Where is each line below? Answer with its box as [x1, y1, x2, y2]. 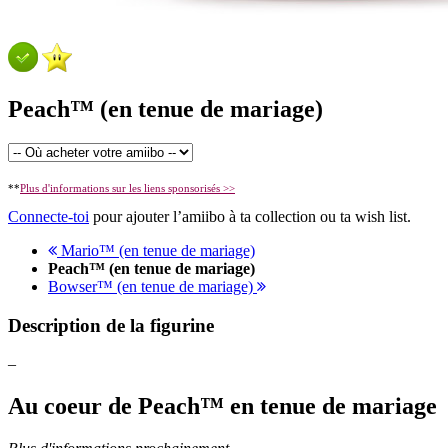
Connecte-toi [8, 207, 89, 225]
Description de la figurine [8, 314, 214, 336]
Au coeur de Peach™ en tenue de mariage [8, 393, 437, 420]
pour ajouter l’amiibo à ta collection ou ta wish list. [89, 207, 411, 225]
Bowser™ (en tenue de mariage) [48, 277, 257, 295]
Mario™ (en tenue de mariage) [57, 241, 255, 259]
